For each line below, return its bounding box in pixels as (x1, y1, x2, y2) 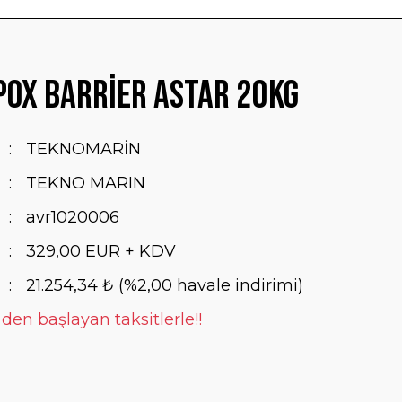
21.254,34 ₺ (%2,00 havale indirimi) (25, 275, 303, 295)
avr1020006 (25, 207, 119, 227)
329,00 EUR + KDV (25, 241, 176, 261)
